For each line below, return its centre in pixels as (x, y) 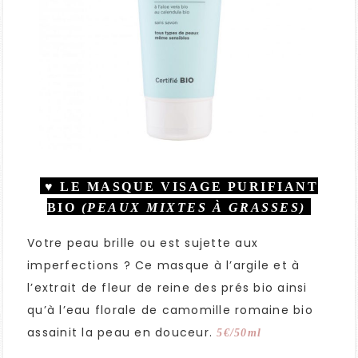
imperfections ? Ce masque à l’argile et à (164, 266)
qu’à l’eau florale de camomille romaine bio (170, 310)
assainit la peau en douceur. (122, 333)
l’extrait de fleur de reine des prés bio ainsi (167, 288)
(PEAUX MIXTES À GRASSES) (194, 208)
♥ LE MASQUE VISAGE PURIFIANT (179, 187)
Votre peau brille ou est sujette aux (143, 243)
